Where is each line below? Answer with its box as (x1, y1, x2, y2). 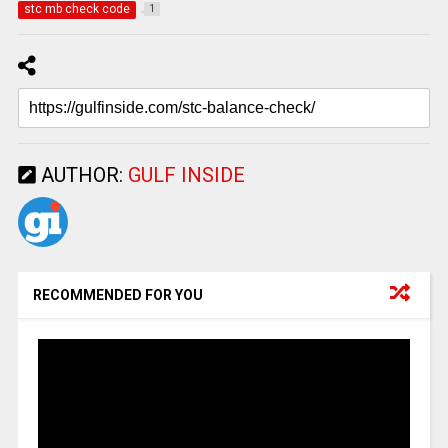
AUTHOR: (35, 162, 128, 187)
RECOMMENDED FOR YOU (32, 286, 203, 303)
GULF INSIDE (127, 162, 245, 187)
